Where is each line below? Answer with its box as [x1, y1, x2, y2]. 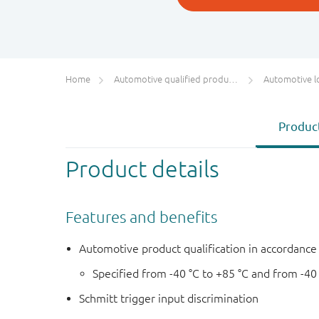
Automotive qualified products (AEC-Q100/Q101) [114, 74, 229, 85]
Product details [66, 155, 219, 182]
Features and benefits [66, 207, 217, 226]
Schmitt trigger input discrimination [79, 292, 259, 305]
